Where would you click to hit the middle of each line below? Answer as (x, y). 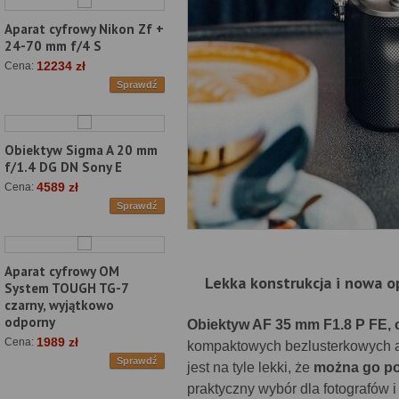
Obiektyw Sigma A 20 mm (81, 151)
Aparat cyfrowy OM (62, 272)
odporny (30, 322)
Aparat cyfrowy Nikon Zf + (84, 29)
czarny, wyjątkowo (59, 305)
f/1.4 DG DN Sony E (63, 167)
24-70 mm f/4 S (53, 46)
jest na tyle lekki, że (250, 367)
